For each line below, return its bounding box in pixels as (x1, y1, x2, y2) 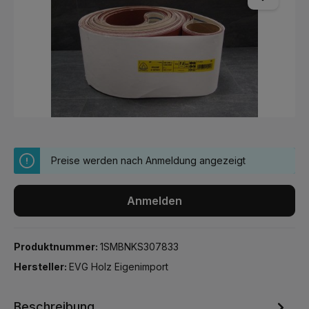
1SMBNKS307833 (100, 241, 179, 252)
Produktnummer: (14, 241, 100, 252)
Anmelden (127, 194, 182, 208)
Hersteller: (14, 261, 69, 272)
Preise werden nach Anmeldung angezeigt (51, 154, 246, 166)
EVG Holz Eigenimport (69, 261, 168, 272)
